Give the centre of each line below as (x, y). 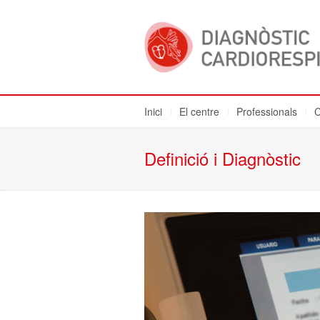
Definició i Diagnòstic (222, 158)
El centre (199, 111)
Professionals (267, 111)
